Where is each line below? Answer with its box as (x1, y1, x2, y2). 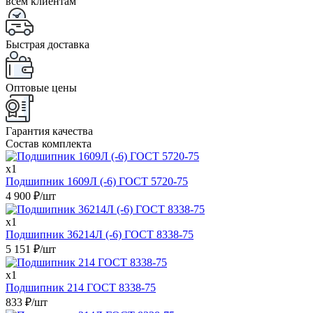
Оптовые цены (6, 81, 77, 94)
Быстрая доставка (6, 38, 89, 50)
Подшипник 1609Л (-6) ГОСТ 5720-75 (6, 175, 188, 187)
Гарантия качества (6, 124, 93, 137)
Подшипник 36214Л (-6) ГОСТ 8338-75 (6, 228, 194, 240)
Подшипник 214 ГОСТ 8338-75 (6, 281, 156, 293)
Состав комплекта (6, 137, 92, 150)
